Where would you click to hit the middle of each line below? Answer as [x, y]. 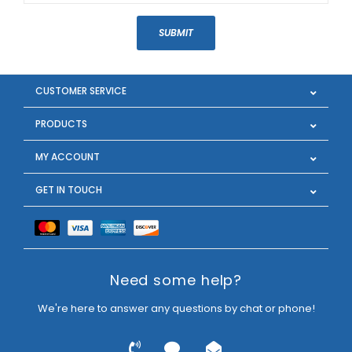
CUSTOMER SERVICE [81, 90]
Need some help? [176, 280]
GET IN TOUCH [69, 189]
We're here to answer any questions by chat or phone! [176, 308]
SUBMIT [176, 32]
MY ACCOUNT [68, 156]
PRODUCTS [61, 123]
